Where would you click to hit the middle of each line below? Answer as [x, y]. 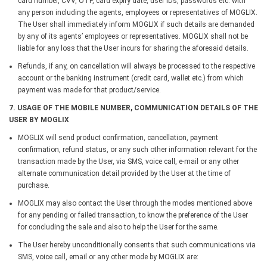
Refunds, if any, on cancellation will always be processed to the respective [136, 66]
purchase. [34, 185]
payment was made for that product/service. [89, 90]
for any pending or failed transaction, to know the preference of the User [133, 215]
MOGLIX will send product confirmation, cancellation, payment [118, 137]
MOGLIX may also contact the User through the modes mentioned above [135, 203]
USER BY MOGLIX [39, 119]
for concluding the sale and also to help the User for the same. [118, 227]
